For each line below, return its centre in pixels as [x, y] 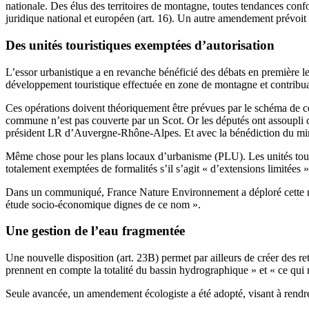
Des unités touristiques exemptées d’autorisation [140, 45]
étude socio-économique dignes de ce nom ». [103, 204]
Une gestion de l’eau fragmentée [95, 231]
